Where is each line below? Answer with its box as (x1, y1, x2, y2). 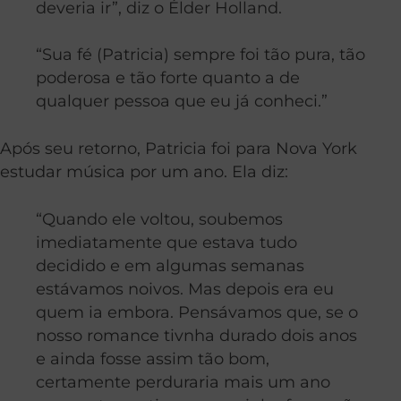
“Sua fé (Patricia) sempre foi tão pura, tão (36, 45, 365, 64)
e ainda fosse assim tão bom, (36, 349, 269, 369)
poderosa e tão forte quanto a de (36, 68, 300, 88)
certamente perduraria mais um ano (36, 372, 330, 392)
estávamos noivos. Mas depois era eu (36, 279, 334, 299)
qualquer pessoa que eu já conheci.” (36, 91, 328, 111)
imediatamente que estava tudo (36, 233, 297, 252)
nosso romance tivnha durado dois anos (36, 326, 357, 346)
